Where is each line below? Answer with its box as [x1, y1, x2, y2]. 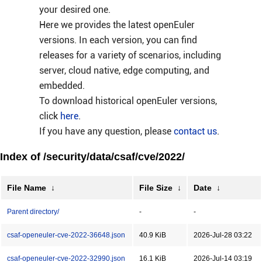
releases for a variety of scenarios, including [39, 50, 221, 61]
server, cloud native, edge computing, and [39, 65, 209, 76]
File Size [139, 183, 173, 192]
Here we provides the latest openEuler [39, 19, 195, 30]
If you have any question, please [39, 126, 174, 137]
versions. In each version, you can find [39, 35, 197, 46]
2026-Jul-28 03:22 [194, 231, 252, 239]
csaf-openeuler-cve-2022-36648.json [7, 231, 125, 239]
